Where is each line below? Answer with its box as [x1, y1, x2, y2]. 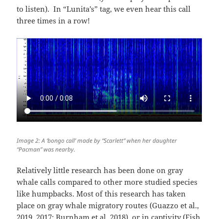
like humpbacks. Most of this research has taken [17, 188, 186, 198]
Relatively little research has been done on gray [17, 165, 183, 175]
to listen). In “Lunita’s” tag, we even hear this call [17, 3, 191, 14]
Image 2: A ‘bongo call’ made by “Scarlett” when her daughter [17, 136, 177, 145]
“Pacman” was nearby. [17, 145, 76, 153]
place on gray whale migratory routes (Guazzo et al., [17, 200, 199, 210]
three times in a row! [17, 15, 90, 25]
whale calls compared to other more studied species [17, 176, 198, 187]
